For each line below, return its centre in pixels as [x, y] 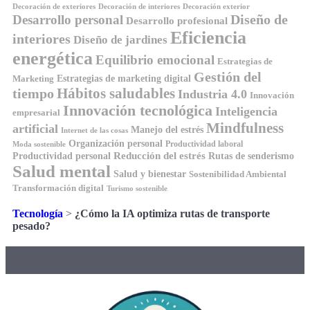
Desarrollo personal [68, 20]
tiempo [33, 94]
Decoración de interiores [139, 7]
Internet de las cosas [94, 130]
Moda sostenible [39, 144]
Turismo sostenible [137, 189]
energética [53, 59]
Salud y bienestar [150, 174]
